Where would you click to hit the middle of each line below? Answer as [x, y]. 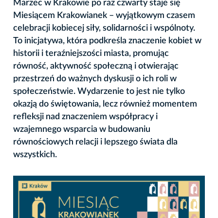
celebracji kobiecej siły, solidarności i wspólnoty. [104, 28]
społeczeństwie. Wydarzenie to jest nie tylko [99, 91]
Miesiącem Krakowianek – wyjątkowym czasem [104, 15]
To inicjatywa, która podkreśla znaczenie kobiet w [107, 41]
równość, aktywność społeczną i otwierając [96, 66]
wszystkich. [35, 154]
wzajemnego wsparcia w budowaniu [82, 129]
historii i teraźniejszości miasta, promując [91, 53]
